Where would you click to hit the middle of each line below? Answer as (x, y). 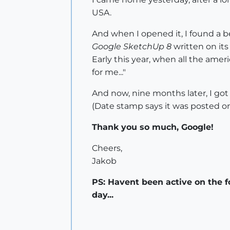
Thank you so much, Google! (153, 127)
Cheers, (107, 148)
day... (103, 195)
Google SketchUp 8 (132, 46)
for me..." (109, 72)
